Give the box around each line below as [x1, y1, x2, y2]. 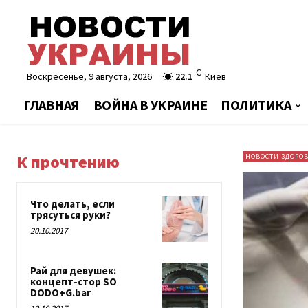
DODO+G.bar [30, 286, 91, 300]
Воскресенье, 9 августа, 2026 [27, 69, 152, 82]
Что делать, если [30, 197, 115, 210]
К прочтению [16, 151, 120, 173]
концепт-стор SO [30, 275, 117, 289]
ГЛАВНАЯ [23, 96, 80, 113]
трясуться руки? [30, 208, 111, 221]
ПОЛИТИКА [221, 96, 291, 113]
